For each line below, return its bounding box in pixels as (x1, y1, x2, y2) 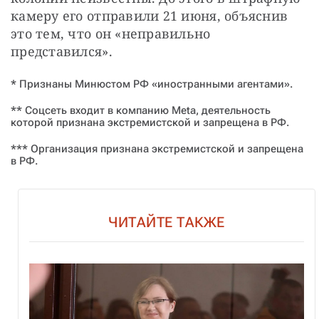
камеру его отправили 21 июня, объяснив (11, 6, 288, 24)
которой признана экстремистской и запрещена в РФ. (11, 115, 289, 129)
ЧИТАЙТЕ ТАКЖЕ (108, 213, 225, 231)
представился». (11, 42, 113, 60)
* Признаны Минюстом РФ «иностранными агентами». (11, 77, 293, 90)
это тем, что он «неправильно (11, 24, 211, 42)
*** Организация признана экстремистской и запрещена (11, 142, 303, 155)
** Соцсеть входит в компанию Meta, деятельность (11, 103, 271, 117)
